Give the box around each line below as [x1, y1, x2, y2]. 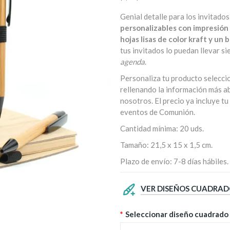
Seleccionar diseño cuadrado [125, 209, 228, 219]
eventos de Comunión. [120, 107, 195, 117]
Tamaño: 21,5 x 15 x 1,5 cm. [120, 140, 213, 149]
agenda [120, 57, 145, 66]
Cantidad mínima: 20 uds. [120, 124, 204, 133]
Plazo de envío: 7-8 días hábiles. [120, 157, 228, 166]
